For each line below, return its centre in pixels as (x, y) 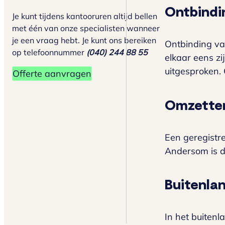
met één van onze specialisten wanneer (86, 28)
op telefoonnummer (48, 52)
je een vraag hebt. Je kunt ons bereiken (84, 40)
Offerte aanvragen (52, 74)
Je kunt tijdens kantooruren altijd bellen (85, 16)
